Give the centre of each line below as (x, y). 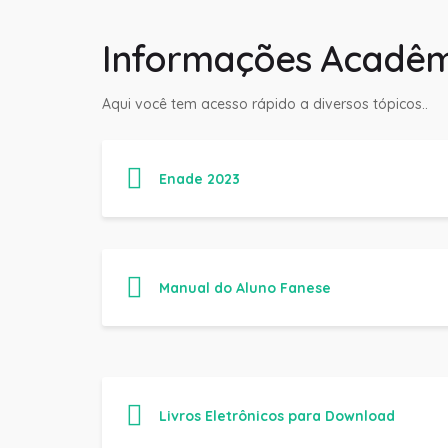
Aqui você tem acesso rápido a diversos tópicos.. (265, 104)
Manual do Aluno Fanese (245, 287)
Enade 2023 (199, 178)
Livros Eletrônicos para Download (277, 415)
